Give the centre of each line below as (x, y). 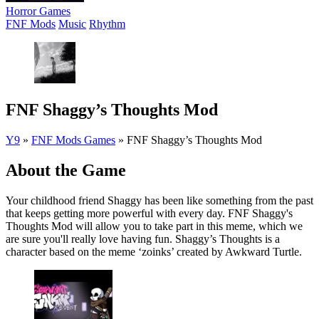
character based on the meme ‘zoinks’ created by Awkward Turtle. (154, 251)
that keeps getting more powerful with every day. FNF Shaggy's (149, 213)
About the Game (66, 170)
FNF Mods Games (73, 140)
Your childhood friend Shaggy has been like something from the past (159, 200)
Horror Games (38, 11)
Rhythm (107, 24)
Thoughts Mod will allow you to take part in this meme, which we (154, 226)
